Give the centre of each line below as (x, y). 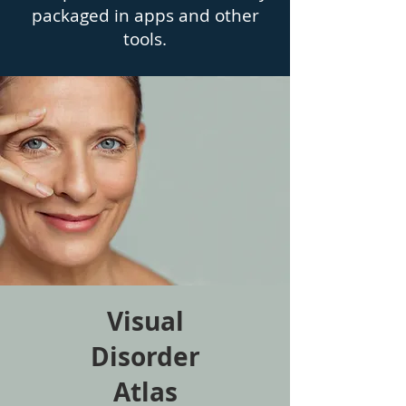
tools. (145, 39)
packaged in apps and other (145, 15)
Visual (145, 321)
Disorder (145, 357)
